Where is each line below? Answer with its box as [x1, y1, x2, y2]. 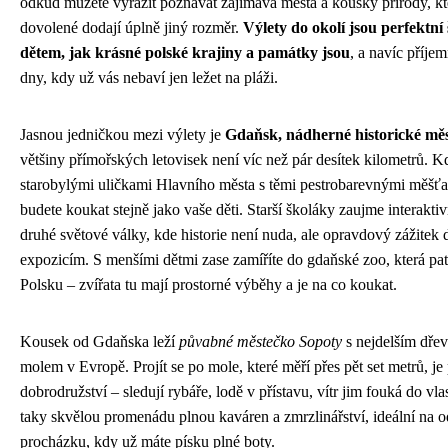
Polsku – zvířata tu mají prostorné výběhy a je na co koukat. [20, 275, 397, 293]
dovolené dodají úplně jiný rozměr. [20, 18, 243, 36]
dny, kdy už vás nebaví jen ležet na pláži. [20, 68, 278, 86]
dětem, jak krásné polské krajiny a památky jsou [20, 43, 350, 61]
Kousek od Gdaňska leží [20, 332, 179, 350]
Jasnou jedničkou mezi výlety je [20, 125, 225, 143]
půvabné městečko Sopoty [179, 332, 342, 350]
